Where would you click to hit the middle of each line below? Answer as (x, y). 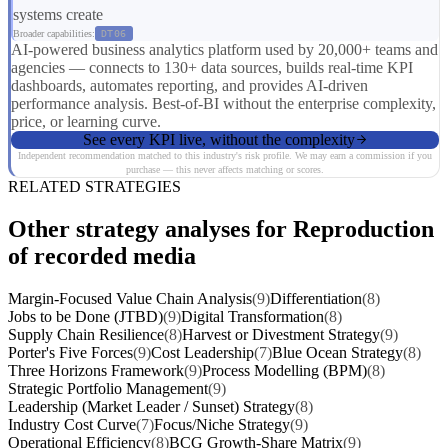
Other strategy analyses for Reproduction (221, 228)
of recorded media (102, 255)
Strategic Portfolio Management (108, 388)
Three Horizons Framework (96, 370)
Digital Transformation (252, 316)
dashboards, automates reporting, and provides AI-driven (189, 85)
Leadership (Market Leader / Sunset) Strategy (151, 406)
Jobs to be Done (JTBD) (85, 316)
